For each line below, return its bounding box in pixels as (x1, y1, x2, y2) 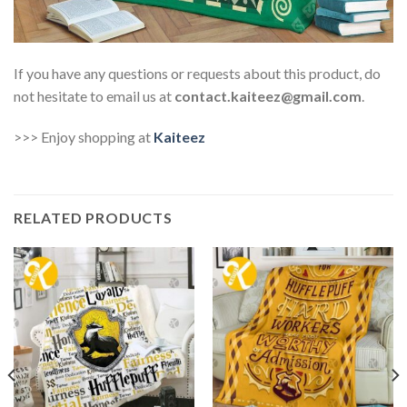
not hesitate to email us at (14, 86, 174, 104)
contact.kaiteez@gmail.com (174, 86, 362, 104)
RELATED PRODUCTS (14, 209, 173, 227)
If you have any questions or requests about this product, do (14, 64, 381, 82)
